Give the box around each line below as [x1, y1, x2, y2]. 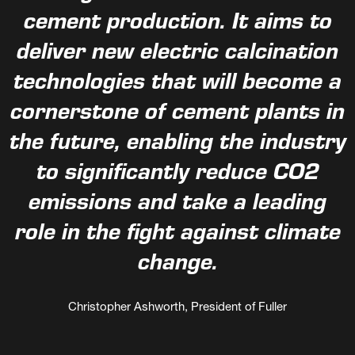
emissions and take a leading [29, 193, 326, 217]
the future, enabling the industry [9, 133, 346, 157]
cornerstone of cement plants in [10, 103, 345, 127]
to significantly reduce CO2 [36, 163, 319, 187]
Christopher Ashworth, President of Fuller [68, 302, 287, 314]
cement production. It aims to [23, 13, 332, 36]
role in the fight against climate [14, 223, 341, 247]
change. [137, 254, 218, 277]
